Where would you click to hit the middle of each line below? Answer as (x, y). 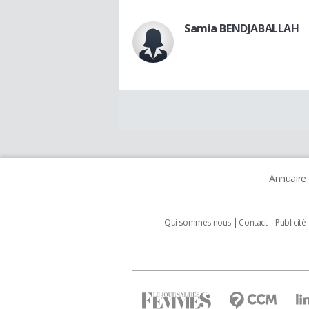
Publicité (291, 223)
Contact (253, 223)
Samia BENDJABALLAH (242, 29)
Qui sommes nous (198, 223)
